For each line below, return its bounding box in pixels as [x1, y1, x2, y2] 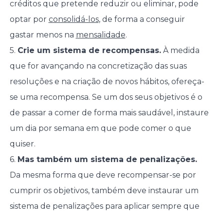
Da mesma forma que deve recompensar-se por [9, 170, 196, 180]
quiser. [9, 139, 37, 148]
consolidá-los [48, 15, 99, 24]
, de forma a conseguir [98, 15, 185, 24]
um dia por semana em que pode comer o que [9, 124, 191, 133]
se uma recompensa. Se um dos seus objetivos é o [9, 92, 202, 102]
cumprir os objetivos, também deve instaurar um [9, 186, 199, 195]
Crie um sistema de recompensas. [17, 46, 161, 55]
